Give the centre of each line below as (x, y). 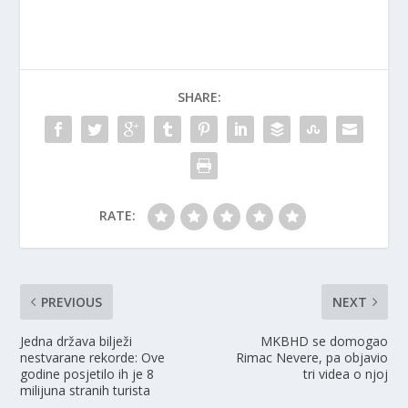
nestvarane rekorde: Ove (93, 357)
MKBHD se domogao (324, 341)
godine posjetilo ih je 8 (87, 373)
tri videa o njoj (345, 373)
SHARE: (199, 97)
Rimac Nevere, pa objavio (311, 357)
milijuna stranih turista (86, 390)
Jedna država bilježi (76, 341)
